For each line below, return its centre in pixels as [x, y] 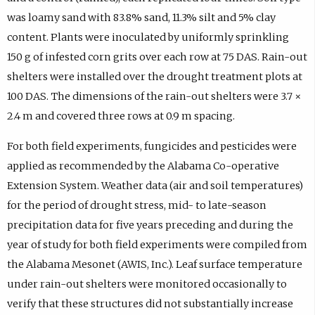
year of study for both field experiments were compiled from [157, 244]
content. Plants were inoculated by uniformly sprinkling [148, 38]
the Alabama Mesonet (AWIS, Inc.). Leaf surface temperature [154, 264]
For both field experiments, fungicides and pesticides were [152, 146]
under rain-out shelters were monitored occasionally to [147, 284]
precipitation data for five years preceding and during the [150, 225]
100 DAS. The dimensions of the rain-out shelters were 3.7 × [154, 97]
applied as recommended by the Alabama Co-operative [143, 166]
